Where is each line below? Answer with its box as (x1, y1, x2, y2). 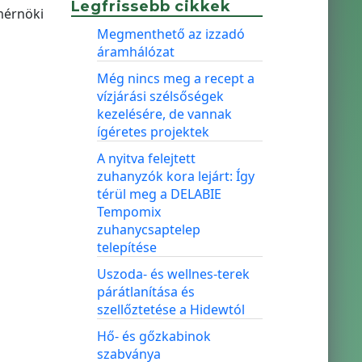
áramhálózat (96, 43, 175, 61)
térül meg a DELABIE (96, 185, 221, 203)
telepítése (96, 238, 157, 256)
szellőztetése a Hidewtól (96, 301, 245, 318)
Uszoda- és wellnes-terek (96, 265, 250, 283)
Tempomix (96, 203, 161, 221)
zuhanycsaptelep (96, 221, 200, 238)
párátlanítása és (96, 283, 195, 301)
